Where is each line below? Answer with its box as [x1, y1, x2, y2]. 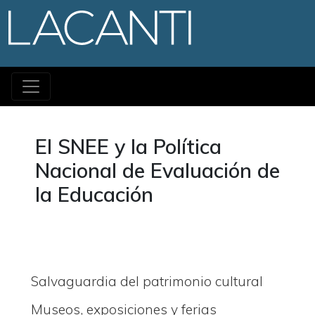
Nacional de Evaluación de [35, 157, 281, 183]
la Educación [35, 181, 154, 207]
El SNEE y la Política [35, 133, 222, 159]
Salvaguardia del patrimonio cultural [31, 272, 263, 290]
